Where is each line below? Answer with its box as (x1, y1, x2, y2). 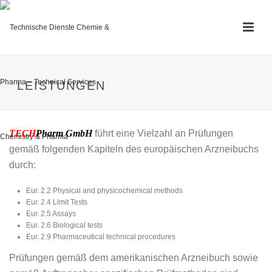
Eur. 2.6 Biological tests (26, 221, 103, 229)
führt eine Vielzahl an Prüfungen (95, 128, 233, 138)
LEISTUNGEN (17, 79, 106, 92)
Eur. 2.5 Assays (26, 209, 76, 218)
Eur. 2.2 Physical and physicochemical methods (26, 186, 183, 195)
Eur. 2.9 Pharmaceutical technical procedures (26, 233, 176, 241)
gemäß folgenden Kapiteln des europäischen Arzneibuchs (9, 144, 259, 154)
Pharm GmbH (36, 128, 95, 138)
